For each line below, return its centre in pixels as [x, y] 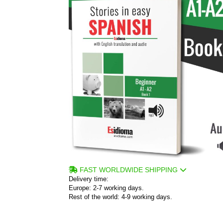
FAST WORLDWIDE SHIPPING [129, 169]
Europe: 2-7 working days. [106, 188]
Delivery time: [89, 179]
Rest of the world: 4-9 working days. [120, 197]
